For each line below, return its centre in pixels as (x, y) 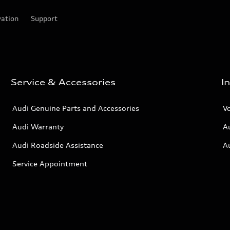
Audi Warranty (38, 127)
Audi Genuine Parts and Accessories (76, 108)
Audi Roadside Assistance (58, 145)
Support (44, 18)
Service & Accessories (63, 82)
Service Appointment (50, 164)
